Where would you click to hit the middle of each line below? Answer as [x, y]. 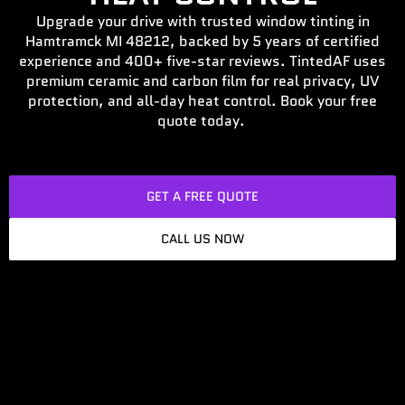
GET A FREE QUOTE [202, 196]
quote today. [202, 120]
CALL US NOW [202, 238]
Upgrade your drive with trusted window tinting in [202, 21]
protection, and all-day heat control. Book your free [202, 100]
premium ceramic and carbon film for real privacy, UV [202, 80]
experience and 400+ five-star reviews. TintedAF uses [202, 61]
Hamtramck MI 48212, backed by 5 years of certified [202, 41]
